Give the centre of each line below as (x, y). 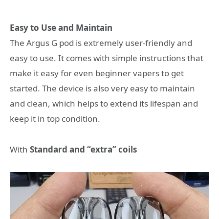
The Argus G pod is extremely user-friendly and (101, 43)
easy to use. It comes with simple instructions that (107, 58)
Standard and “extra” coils (83, 149)
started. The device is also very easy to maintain (102, 88)
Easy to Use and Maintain (61, 28)
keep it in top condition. (55, 119)
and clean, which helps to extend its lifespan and (104, 104)
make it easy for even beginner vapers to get (97, 73)
